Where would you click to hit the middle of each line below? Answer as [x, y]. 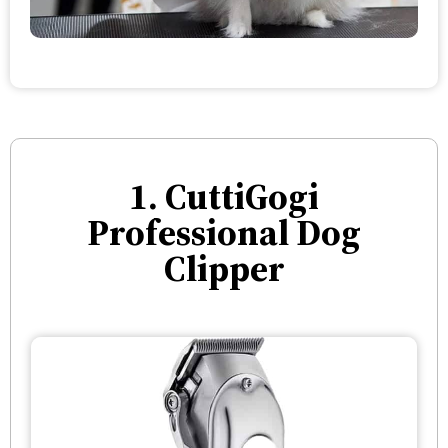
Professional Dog [224, 233]
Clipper [224, 269]
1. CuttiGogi [224, 197]
